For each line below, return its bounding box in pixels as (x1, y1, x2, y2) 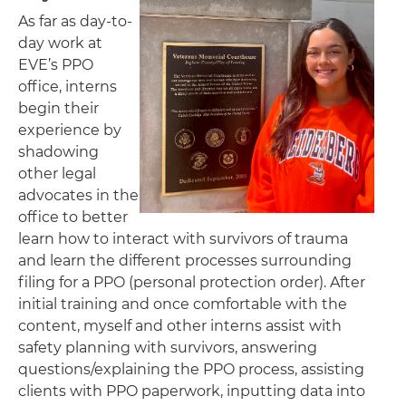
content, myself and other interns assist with (18, 316, 342, 334)
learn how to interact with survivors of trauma (18, 229, 348, 247)
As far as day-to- (18, 12, 132, 30)
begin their (18, 99, 99, 117)
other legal (18, 164, 96, 182)
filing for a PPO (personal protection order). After (18, 273, 365, 291)
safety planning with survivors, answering (18, 338, 317, 356)
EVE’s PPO (18, 55, 93, 73)
